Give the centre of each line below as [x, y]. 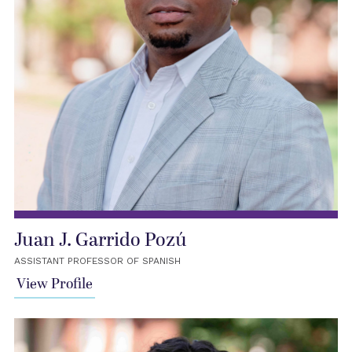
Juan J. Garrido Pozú [100, 241]
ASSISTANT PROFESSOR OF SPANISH [97, 261]
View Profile [54, 284]
